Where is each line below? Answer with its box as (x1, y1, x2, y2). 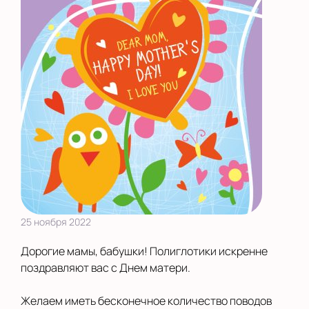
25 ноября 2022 (21, 215, 91, 228)
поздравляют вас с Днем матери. (21, 260, 190, 275)
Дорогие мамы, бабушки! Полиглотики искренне (21, 243, 268, 259)
